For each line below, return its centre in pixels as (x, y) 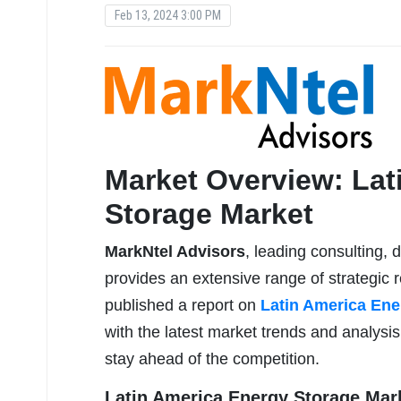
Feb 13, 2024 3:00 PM (168, 16)
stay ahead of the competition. (212, 359)
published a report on (183, 306)
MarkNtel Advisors (175, 252)
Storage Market (209, 214)
